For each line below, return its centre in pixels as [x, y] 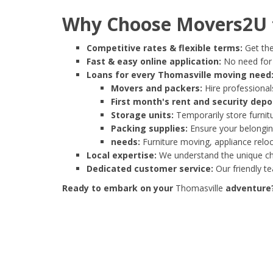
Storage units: [142, 115]
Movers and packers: [157, 88]
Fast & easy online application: [154, 62]
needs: [126, 142]
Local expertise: [122, 155]
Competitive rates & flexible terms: [165, 48]
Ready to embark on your [119, 188]
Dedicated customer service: [150, 169]
